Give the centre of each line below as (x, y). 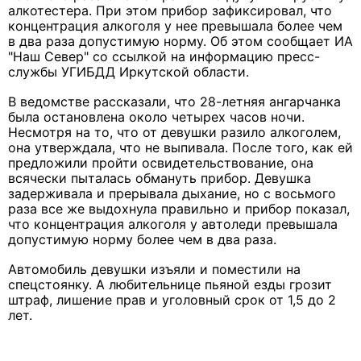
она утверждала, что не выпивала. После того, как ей (180, 148)
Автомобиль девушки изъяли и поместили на (154, 270)
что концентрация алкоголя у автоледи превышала (173, 224)
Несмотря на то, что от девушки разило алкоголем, (174, 133)
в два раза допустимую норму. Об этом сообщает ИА (180, 41)
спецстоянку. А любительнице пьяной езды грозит (170, 285)
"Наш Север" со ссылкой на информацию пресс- (164, 57)
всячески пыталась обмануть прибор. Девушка (160, 178)
